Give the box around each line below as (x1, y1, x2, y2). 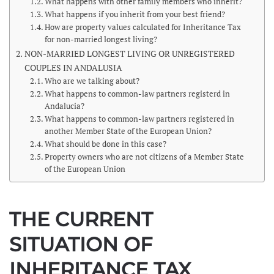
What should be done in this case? (45, 139, 167, 149)
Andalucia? (45, 101, 85, 111)
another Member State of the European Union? (45, 126, 212, 136)
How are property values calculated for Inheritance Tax (45, 22, 242, 32)
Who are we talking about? (45, 76, 140, 86)
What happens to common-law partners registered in (45, 114, 235, 124)
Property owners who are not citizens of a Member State (45, 152, 245, 162)
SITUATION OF (9, 232, 152, 256)
